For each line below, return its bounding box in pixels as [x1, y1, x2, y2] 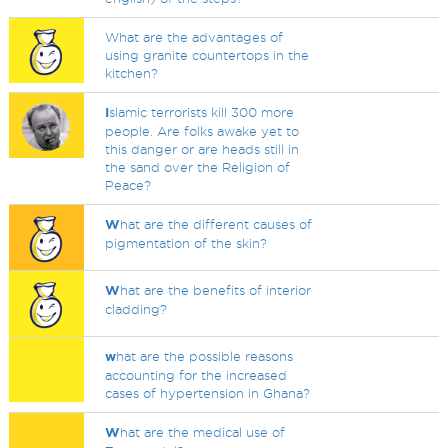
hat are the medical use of [120, 425, 286, 439]
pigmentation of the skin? [105, 236, 268, 250]
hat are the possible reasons [116, 349, 294, 363]
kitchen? [105, 66, 159, 80]
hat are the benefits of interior [120, 283, 312, 297]
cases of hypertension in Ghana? [105, 386, 311, 400]
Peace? [105, 178, 152, 192]
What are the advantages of [105, 30, 284, 44]
